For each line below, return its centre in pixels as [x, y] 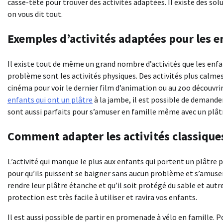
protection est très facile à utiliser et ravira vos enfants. [102, 197]
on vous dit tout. [35, 14]
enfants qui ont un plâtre [50, 99]
